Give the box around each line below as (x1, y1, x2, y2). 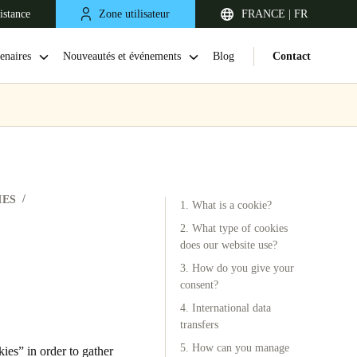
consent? (180, 279, 218, 291)
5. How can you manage (180, 342, 289, 354)
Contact (273, 49, 311, 62)
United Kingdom (8, 264, 84, 276)
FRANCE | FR (241, 7, 308, 20)
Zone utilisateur (99, 7, 170, 20)
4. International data (180, 302, 271, 314)
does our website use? (180, 239, 277, 251)
